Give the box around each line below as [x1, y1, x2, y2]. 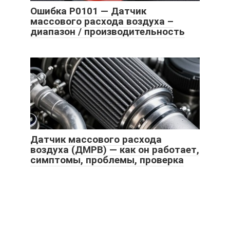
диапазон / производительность [30, 26, 185, 38]
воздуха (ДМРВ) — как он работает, [30, 144, 199, 156]
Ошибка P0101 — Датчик [30, 5, 146, 17]
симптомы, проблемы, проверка [30, 154, 184, 166]
